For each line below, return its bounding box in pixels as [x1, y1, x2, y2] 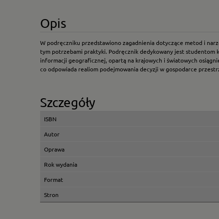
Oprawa [44, 145, 65, 153]
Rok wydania [44, 160, 77, 168]
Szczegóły [40, 94, 95, 110]
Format [44, 175, 63, 183]
